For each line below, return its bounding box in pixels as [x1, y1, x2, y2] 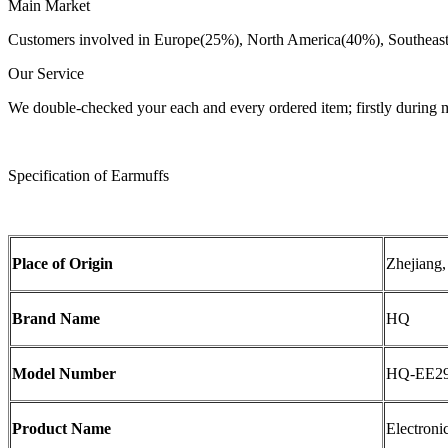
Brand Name [12, 310, 100, 328]
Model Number [12, 365, 116, 383]
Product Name [12, 420, 111, 438]
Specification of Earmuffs [8, 167, 169, 185]
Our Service [8, 65, 84, 83]
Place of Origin [12, 255, 113, 273]
